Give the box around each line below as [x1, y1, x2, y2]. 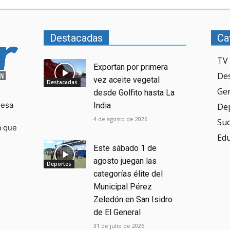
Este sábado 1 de [93, 143, 157, 154]
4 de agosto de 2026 [93, 114, 148, 123]
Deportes [46, 160, 71, 167]
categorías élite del [93, 169, 163, 179]
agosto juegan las [93, 156, 157, 166]
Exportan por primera [93, 62, 168, 72]
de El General [93, 207, 141, 218]
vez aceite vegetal [93, 74, 160, 85]
